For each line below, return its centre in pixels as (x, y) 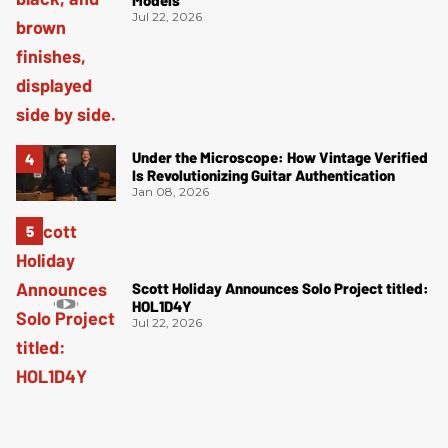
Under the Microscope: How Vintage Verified (280, 156)
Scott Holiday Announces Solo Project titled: (280, 287)
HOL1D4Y (162, 305)
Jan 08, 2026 (170, 191)
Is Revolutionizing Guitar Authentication (263, 174)
